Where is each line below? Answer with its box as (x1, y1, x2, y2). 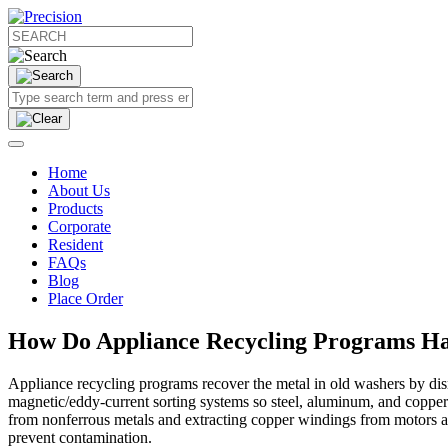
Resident (48, 236, 103, 253)
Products (48, 200, 103, 217)
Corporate (48, 218, 111, 235)
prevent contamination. (8, 428, 152, 446)
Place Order (48, 290, 123, 307)
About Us (48, 182, 110, 199)
